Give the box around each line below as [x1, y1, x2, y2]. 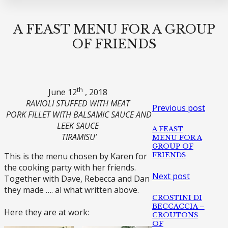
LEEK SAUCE [57, 120, 99, 132]
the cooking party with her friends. [4, 162, 138, 174]
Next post [152, 170, 190, 182]
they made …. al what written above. [4, 184, 139, 196]
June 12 [48, 87, 77, 98]
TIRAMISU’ [59, 131, 97, 143]
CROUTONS [152, 210, 198, 219]
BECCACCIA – [152, 202, 205, 211]
